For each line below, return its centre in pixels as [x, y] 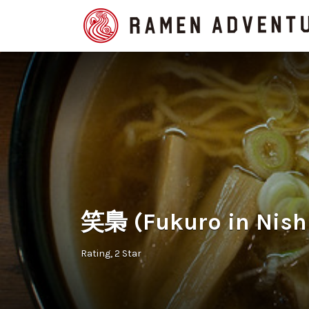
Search [96, 16]
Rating [96, 253]
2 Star [128, 253]
